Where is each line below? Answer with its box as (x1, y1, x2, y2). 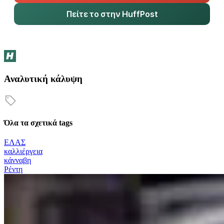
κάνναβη (4, 156, 31, 165)
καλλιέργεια (4, 147, 42, 156)
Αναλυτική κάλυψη (4, 73, 82, 84)
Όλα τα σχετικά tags (4, 118, 72, 127)
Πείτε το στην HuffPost (66, 9, 158, 19)
